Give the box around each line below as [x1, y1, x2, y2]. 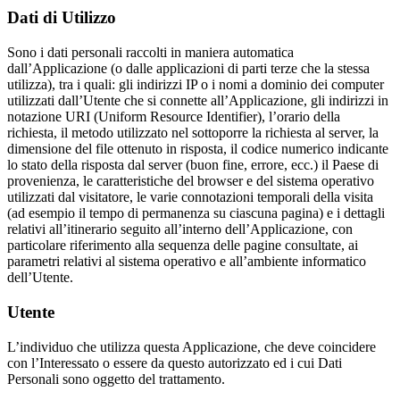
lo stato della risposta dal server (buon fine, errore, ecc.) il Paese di [7, 157, 379, 173]
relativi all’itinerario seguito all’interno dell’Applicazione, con [7, 221, 353, 237]
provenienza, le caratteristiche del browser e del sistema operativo [7, 173, 374, 189]
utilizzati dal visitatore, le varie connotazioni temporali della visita [7, 189, 373, 205]
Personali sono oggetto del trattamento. [7, 371, 225, 387]
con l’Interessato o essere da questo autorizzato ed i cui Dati [7, 354, 342, 371]
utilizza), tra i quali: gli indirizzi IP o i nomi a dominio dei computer [7, 77, 384, 93]
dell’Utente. [7, 270, 73, 286]
